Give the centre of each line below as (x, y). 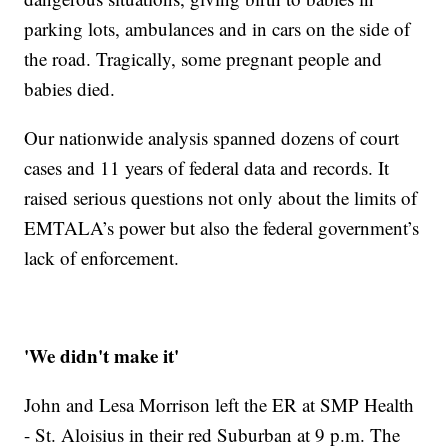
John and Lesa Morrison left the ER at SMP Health (219, 404)
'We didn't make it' (102, 355)
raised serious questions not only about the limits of (221, 197)
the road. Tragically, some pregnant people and (203, 58)
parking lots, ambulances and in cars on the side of (217, 28)
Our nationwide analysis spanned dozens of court (212, 137)
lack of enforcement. (105, 257)
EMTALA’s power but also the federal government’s (222, 227)
